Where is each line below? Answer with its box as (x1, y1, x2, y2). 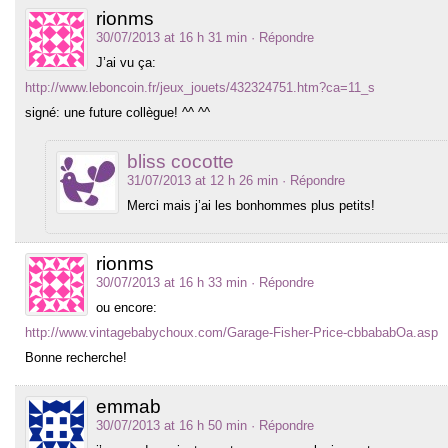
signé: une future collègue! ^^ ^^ (25, 104, 210, 120)
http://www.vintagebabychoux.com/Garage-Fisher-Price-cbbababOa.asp (25, 324, 438, 340)
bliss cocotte (127, 150, 234, 172)
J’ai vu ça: (96, 54, 156, 70)
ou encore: (96, 299, 157, 315)
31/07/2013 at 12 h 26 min (127, 172, 278, 188)
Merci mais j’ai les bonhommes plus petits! (127, 197, 375, 213)
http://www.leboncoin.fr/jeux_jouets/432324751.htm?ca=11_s (25, 79, 375, 95)
